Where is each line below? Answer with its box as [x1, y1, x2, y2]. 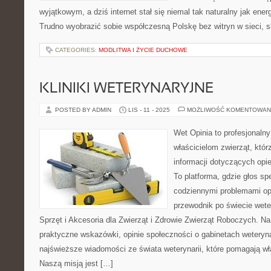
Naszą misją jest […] [39, 259, 113, 268]
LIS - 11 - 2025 [128, 106, 170, 113]
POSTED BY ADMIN [55, 106, 113, 113]
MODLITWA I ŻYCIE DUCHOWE [99, 47, 188, 53]
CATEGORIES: [55, 47, 99, 53]
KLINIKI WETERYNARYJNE [39, 82, 214, 96]
